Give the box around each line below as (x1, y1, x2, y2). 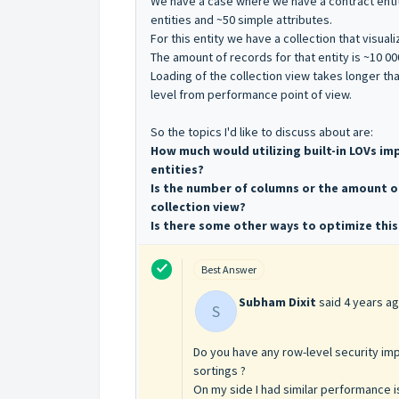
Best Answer (201, 262, 256, 276)
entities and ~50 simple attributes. (151, 11, 332, 28)
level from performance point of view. (151, 85, 352, 102)
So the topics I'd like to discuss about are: (151, 123, 373, 140)
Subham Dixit (239, 293, 316, 310)
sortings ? (193, 362, 246, 379)
